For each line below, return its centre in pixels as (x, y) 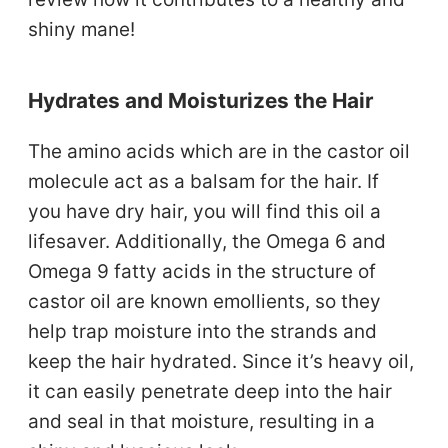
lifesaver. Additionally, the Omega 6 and (207, 241)
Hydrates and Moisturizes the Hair (201, 101)
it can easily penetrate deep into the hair (210, 391)
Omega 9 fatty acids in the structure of (202, 271)
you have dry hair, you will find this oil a (205, 211)
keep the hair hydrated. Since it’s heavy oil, (221, 361)
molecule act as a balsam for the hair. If (204, 181)
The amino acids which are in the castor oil (219, 151)
